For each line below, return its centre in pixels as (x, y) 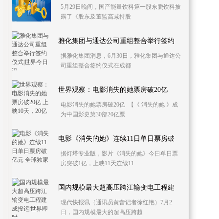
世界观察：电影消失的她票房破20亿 (113, 90)
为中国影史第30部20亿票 (93, 114)
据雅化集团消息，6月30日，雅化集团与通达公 (121, 56)
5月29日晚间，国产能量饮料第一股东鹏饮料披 (121, 7)
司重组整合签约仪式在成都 (96, 66)
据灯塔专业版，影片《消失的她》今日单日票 (119, 153)
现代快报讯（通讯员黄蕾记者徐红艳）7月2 (116, 202)
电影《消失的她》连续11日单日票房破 (116, 139)
